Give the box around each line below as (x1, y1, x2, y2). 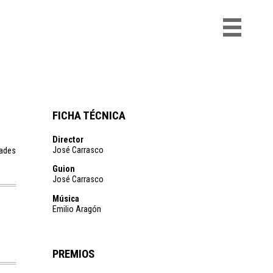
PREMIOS (52, 247, 94, 261)
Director (52, 135, 83, 145)
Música (52, 193, 79, 204)
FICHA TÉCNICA (52, 109, 126, 122)
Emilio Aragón (52, 204, 101, 214)
